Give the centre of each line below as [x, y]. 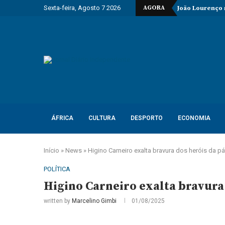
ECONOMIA [194, 118]
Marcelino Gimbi [94, 201]
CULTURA [102, 118]
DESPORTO [147, 118]
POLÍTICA [57, 169]
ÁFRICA [62, 118]
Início [51, 150]
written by [58, 201]
